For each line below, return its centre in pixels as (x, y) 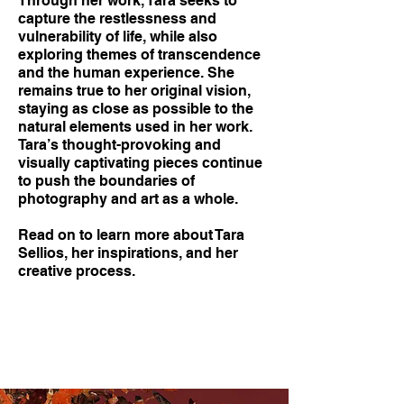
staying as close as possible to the (136, 109)
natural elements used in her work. (135, 127)
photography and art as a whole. (128, 199)
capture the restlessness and (117, 18)
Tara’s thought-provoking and (119, 145)
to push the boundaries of (106, 181)
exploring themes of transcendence (139, 55)
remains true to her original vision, (134, 91)
